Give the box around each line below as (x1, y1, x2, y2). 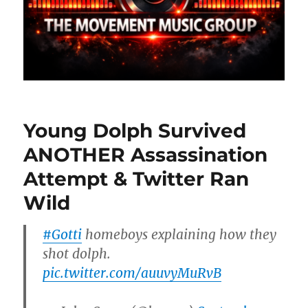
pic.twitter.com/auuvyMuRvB (43, 264, 222, 281)
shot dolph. (43, 245, 111, 262)
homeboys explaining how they (82, 225, 277, 243)
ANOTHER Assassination (23, 142, 268, 166)
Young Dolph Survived (23, 118, 247, 142)
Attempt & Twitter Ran (23, 166, 250, 190)
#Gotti (43, 225, 82, 243)
